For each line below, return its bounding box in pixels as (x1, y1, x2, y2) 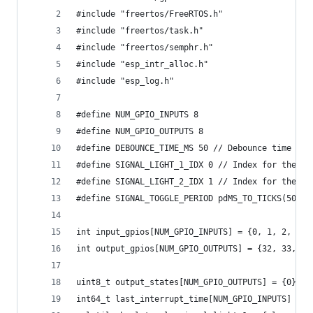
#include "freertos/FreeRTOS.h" (76, 9, 223, 19)
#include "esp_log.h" (76, 76, 174, 86)
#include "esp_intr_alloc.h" (76, 59, 208, 69)
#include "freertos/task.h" (76, 26, 203, 36)
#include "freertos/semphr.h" (76, 43, 213, 52)
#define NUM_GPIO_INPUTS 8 (76, 110, 198, 119)
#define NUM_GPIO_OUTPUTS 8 (76, 126, 203, 136)
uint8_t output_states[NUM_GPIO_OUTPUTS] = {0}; (76, 277, 301, 287)
